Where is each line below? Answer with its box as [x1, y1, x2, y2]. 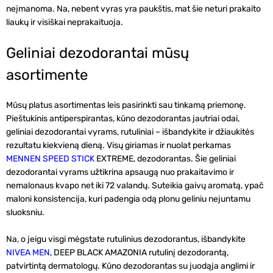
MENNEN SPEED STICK [6, 154, 94, 164]
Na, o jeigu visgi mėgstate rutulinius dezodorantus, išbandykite [6, 234, 246, 244]
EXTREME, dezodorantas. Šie [94, 154, 209, 164]
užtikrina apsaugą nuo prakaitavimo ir [88, 167, 234, 177]
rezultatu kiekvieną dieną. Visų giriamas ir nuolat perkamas [6, 140, 231, 151]
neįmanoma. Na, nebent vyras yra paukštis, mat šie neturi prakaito [6, 4, 261, 14]
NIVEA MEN [6, 247, 50, 258]
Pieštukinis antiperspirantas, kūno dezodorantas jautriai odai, [6, 113, 239, 124]
